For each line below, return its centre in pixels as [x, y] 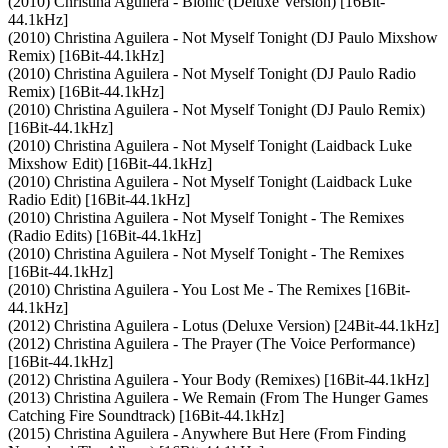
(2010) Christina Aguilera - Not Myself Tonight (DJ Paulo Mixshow [223, 37]
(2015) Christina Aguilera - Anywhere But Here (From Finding [207, 433]
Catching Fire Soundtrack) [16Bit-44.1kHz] [146, 415]
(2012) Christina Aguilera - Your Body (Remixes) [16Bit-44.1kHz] [218, 379]
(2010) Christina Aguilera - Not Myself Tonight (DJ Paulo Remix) [216, 109]
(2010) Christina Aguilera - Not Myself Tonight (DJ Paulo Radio [212, 73]
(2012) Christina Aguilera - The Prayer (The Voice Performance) [211, 343]
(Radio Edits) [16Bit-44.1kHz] [104, 235]
